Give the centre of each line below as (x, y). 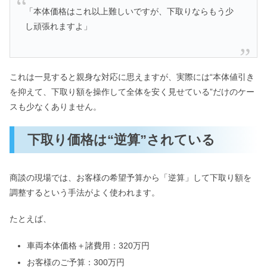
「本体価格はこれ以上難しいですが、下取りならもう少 (130, 12)
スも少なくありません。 (55, 106)
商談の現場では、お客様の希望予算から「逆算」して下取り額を (131, 177)
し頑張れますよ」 (59, 27)
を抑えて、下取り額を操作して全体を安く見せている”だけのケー (132, 91)
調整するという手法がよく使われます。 (85, 192)
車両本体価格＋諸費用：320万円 (88, 245)
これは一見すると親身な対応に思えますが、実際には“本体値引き (132, 77)
